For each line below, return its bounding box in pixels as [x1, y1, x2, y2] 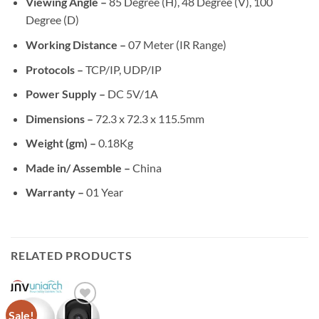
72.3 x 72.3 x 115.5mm [93, 111, 204, 125]
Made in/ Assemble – [25, 160, 130, 174]
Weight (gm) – [25, 136, 96, 150]
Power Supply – [25, 87, 105, 101]
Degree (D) [25, 13, 79, 27]
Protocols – [25, 62, 83, 76]
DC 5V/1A [105, 87, 158, 101]
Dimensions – [25, 111, 93, 125]
